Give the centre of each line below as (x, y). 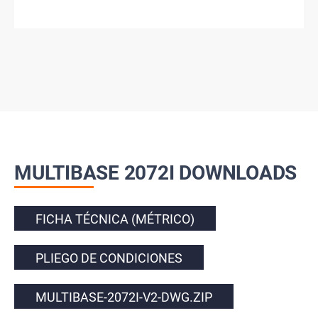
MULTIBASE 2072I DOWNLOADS (156, 172)
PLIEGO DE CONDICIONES (109, 258)
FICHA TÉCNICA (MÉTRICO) (115, 219)
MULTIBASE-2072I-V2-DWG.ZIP (124, 297)
